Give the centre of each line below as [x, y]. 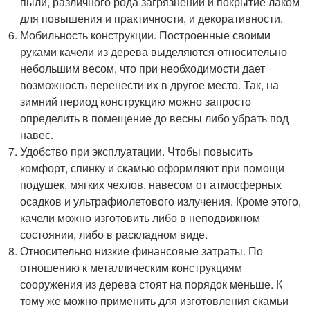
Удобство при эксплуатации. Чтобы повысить [137, 151]
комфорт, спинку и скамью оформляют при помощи [153, 168]
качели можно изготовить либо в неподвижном [140, 218]
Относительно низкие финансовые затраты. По [142, 251]
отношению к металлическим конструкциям [131, 267]
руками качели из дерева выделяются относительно [154, 52]
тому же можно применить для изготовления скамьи [155, 301]
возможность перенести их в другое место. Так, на [150, 85]
